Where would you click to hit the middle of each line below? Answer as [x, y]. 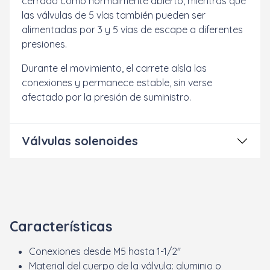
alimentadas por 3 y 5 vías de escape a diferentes [132, 29]
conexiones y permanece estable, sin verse [117, 82]
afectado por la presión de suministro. [106, 97]
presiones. [44, 44]
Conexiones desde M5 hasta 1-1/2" [105, 251]
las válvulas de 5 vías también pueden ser [114, 15]
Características [61, 226]
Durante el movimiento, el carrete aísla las [114, 68]
